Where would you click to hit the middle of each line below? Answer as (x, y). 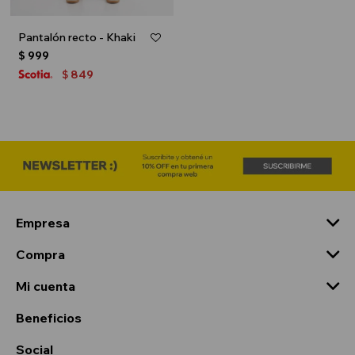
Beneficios (49, 317)
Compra (40, 254)
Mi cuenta (46, 286)
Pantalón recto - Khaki (77, 37)
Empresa (43, 222)
